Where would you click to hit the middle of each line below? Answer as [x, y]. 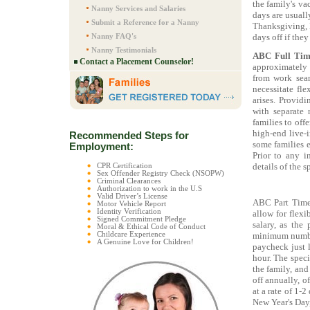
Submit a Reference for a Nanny [145, 22]
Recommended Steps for [129, 135]
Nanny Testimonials [124, 50]
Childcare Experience [131, 235]
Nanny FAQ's [114, 36]
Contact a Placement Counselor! [137, 62]
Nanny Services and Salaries [138, 8]
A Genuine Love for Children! [145, 242]
